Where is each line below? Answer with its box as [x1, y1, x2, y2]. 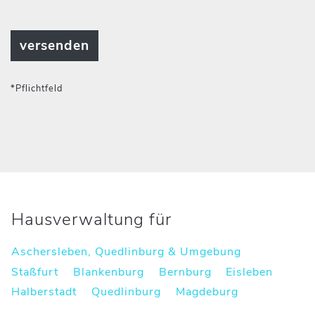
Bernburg [158, 264, 212, 280]
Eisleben [226, 264, 274, 280]
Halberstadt [11, 284, 77, 300]
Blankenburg [72, 264, 144, 280]
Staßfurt [11, 264, 58, 280]
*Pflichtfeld [11, 82, 63, 95]
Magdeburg [175, 284, 238, 300]
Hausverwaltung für [11, 207, 172, 231]
